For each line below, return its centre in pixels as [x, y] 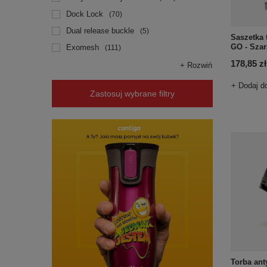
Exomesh [83, 47]
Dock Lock [85, 14]
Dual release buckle [100, 31]
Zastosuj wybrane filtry [132, 94]
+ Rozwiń [196, 65]
